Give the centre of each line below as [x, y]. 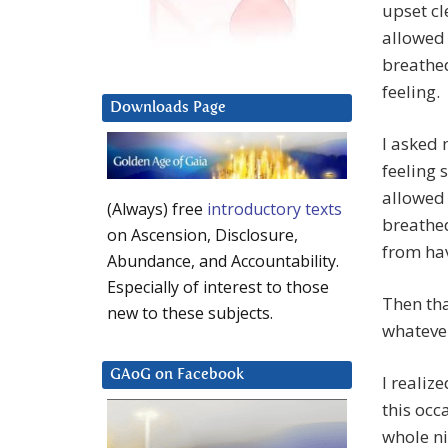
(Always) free [157, 209]
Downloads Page [168, 108]
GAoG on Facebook [177, 375]
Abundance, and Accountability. [223, 261]
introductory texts [274, 209]
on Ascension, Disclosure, [202, 235]
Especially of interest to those [218, 287]
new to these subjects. [190, 313]
